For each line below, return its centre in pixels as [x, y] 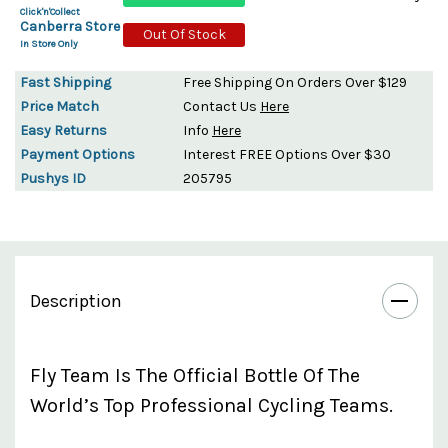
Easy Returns [63, 130]
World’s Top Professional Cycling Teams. [211, 405]
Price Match [59, 106]
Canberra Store [70, 26]
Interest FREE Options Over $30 [287, 154]
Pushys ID [53, 178]
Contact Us [221, 106]
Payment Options [77, 154]
